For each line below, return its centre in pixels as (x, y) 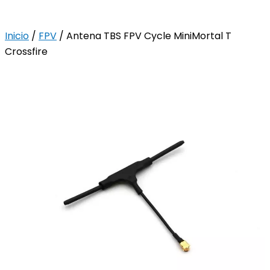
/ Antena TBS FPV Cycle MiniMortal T (144, 36)
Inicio (17, 36)
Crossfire (26, 51)
